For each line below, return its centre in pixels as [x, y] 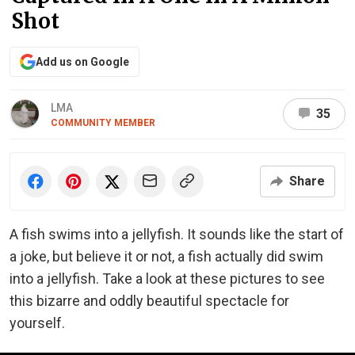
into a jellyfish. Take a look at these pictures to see [167, 278]
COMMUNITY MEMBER [103, 122]
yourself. [37, 323]
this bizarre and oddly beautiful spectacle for [149, 300]
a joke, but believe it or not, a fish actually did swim [166, 256]
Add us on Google [82, 61]
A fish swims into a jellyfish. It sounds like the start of [177, 234]
